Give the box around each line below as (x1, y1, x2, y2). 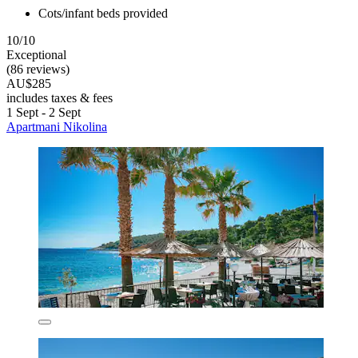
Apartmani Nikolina (6, 119, 107, 133)
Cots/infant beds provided (38, 6, 168, 20)
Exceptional (6, 47, 66, 62)
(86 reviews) (6, 62, 70, 76)
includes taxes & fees (6, 90, 113, 105)
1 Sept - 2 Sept (6, 105, 81, 119)
